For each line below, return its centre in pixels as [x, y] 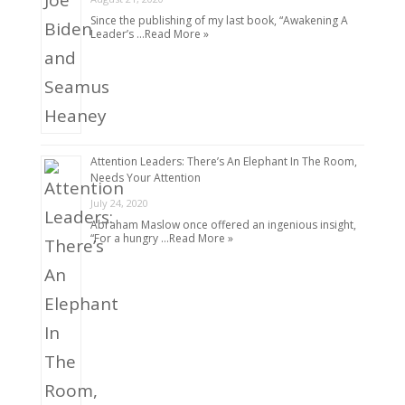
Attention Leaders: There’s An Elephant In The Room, [223, 162]
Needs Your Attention [145, 178]
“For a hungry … [129, 239]
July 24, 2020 [119, 203]
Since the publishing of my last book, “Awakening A [219, 20]
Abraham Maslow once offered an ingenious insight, [223, 225]
